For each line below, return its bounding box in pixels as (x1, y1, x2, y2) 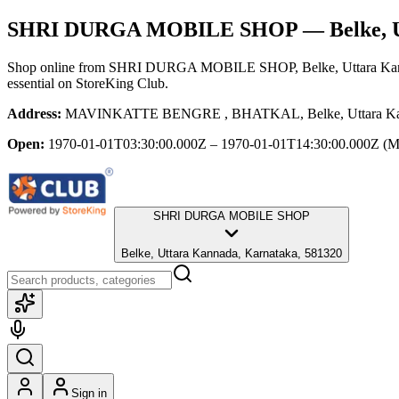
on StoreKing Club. (54, 75, 168, 91)
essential (7, 75, 54, 91)
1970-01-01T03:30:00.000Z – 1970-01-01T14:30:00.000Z (48, 135, 379, 151)
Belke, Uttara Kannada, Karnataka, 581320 (121, 246, 342, 260)
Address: (7, 105, 61, 121)
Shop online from (7, 59, 109, 75)
